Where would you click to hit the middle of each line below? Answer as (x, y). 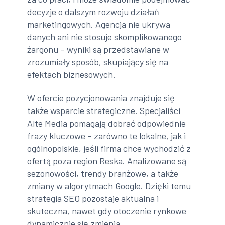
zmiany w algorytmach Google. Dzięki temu (109, 186)
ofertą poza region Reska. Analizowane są (107, 161)
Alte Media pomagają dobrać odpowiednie (107, 123)
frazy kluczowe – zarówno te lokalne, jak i (107, 136)
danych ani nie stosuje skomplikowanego (105, 36)
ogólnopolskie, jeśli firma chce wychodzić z (109, 148)
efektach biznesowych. (72, 74)
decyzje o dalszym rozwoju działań (93, 11)
